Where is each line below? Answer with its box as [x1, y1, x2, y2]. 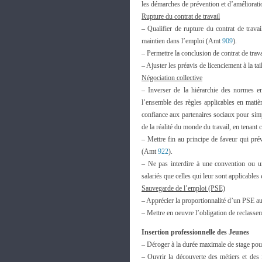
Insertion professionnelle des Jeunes [142, 228, 249, 236]
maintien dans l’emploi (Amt [142, 37, 222, 45]
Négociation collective [142, 74, 202, 82]
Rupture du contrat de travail [142, 12, 220, 20]
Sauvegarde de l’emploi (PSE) [142, 184, 225, 192]
